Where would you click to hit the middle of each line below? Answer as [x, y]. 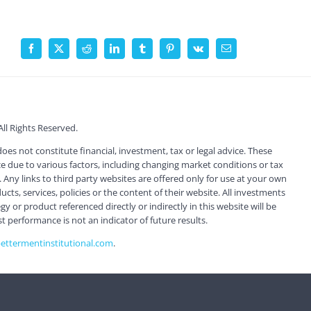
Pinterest [186, 52]
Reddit [99, 52]
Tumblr [156, 52]
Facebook [49, 52]
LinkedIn [132, 52]
